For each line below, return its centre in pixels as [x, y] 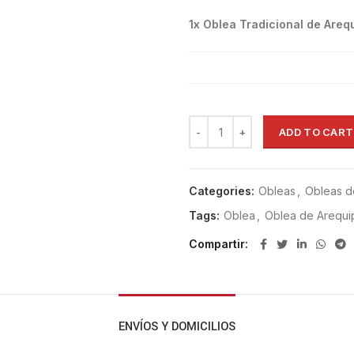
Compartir [217, 244]
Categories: [223, 191]
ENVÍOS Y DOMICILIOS [177, 327]
